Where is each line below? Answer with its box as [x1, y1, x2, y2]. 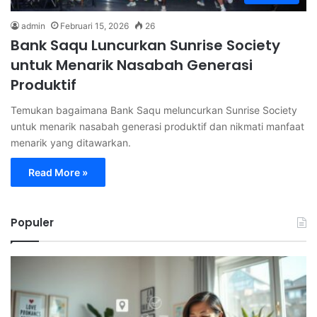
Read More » [28, 166, 88, 178]
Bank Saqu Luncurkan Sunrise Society [11, 35, 280, 55]
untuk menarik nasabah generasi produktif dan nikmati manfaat [11, 120, 304, 132]
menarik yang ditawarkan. [11, 136, 131, 149]
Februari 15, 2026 [60, 20, 129, 31]
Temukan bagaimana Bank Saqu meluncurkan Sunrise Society [11, 103, 297, 116]
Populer [11, 214, 54, 230]
